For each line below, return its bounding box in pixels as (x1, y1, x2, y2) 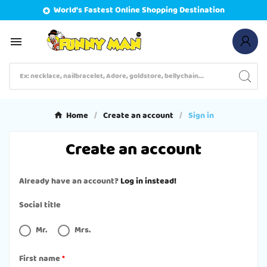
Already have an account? (19, 174, 120, 189)
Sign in (188, 108, 214, 123)
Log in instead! (120, 174, 176, 189)
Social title (19, 198, 61, 213)
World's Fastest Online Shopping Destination (54, 3, 225, 17)
